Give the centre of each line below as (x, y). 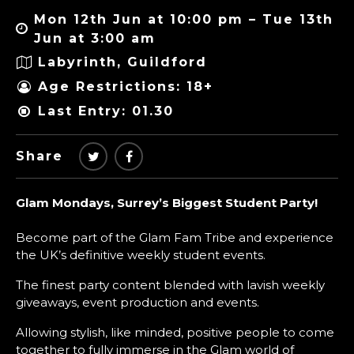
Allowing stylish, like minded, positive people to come (175, 332)
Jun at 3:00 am (95, 38)
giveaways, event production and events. (137, 302)
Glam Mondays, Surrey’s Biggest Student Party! (167, 202)
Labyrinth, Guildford (122, 62)
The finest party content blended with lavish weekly (170, 284)
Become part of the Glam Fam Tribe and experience (175, 237)
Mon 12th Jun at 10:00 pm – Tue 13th (184, 19)
